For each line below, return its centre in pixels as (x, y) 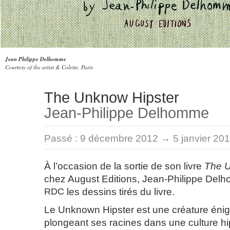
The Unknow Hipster (112, 98)
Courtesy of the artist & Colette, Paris (49, 67)
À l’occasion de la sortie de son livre (124, 166)
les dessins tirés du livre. (119, 192)
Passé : (62, 138)
